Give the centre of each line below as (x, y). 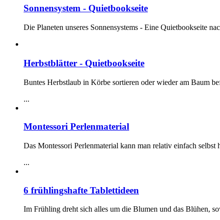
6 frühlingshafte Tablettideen (81, 190)
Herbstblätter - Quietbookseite (84, 63)
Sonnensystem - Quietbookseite (86, 8)
